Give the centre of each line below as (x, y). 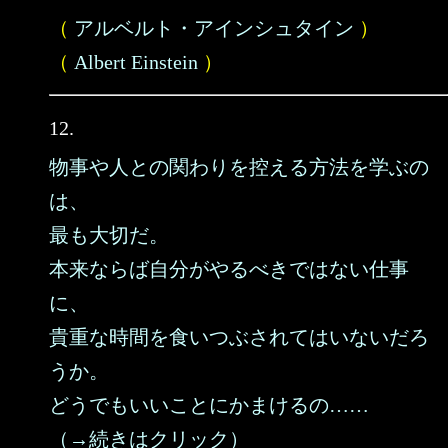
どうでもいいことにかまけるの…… (209, 405)
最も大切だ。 (109, 235)
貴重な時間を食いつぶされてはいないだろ (239, 337)
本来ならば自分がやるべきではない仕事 (229, 269)
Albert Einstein (136, 62)
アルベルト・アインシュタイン (214, 28)
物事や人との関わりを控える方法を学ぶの (239, 167)
